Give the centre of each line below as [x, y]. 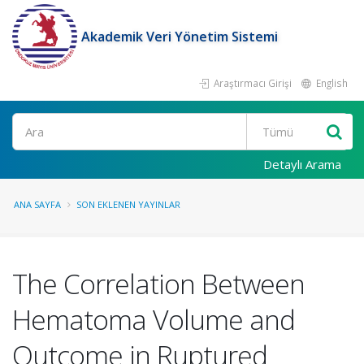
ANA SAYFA [37, 204]
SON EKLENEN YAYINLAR [128, 204]
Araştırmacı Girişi [251, 83]
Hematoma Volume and [154, 319]
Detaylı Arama [302, 164]
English [331, 83]
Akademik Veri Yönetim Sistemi [180, 37]
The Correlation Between [158, 284]
